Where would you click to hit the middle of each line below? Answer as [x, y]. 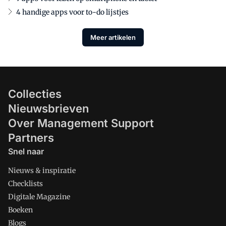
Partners [31, 138]
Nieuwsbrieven [48, 108]
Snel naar [26, 151]
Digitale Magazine [39, 197]
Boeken [20, 210]
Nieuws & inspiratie [42, 171]
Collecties [35, 94]
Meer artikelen [113, 37]
